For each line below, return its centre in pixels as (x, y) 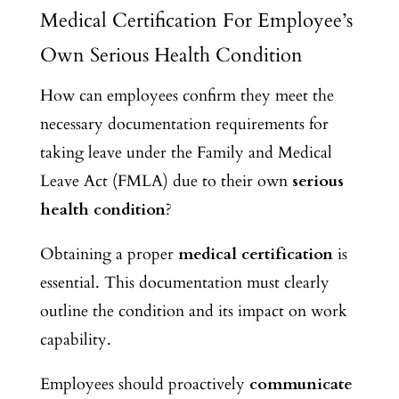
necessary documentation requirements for (184, 124)
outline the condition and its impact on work (193, 311)
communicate (301, 384)
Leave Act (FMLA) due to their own (166, 181)
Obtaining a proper (109, 254)
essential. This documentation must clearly (184, 282)
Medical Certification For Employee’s (196, 20)
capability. (75, 339)
